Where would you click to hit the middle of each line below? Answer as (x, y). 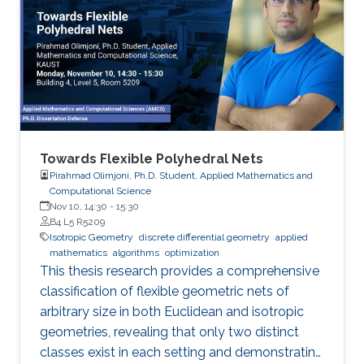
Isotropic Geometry (91, 237)
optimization (192, 252)
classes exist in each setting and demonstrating (182, 352)
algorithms (136, 252)
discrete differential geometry (204, 237)
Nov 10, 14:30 (78, 206)
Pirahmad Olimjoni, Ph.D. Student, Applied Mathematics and (181, 175)
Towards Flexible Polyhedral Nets (152, 158)
